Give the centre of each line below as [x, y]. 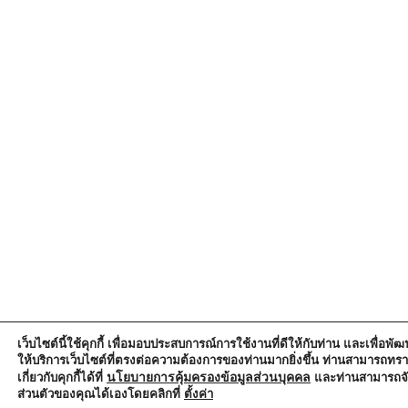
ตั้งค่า [199, 394]
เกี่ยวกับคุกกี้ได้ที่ [62, 377]
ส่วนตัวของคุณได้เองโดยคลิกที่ [101, 394]
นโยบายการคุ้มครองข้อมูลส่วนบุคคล [209, 377]
